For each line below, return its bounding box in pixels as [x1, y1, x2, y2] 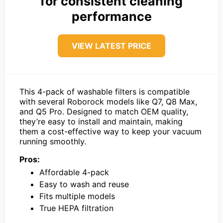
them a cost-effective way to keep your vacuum [19, 126, 202, 137]
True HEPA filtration [39, 203, 113, 214]
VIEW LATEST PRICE [72, 41, 151, 51]
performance [71, 9, 152, 24]
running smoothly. [19, 136, 86, 147]
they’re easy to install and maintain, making [19, 116, 183, 127]
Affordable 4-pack [39, 167, 109, 178]
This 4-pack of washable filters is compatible [19, 87, 190, 97]
